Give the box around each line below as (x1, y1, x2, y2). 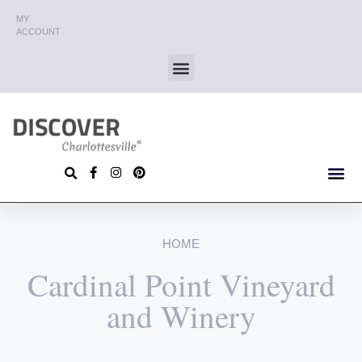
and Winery (106, 295, 256, 338)
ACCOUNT (16, 27, 61, 36)
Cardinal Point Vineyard (27, 263, 335, 306)
